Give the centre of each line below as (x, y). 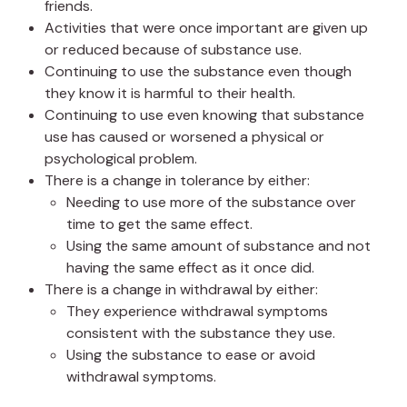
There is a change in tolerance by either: (177, 180)
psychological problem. (121, 158)
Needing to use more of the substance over (211, 202)
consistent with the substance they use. (201, 333)
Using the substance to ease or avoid (191, 354)
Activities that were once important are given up (206, 27)
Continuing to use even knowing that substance (204, 114)
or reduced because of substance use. (173, 49)
